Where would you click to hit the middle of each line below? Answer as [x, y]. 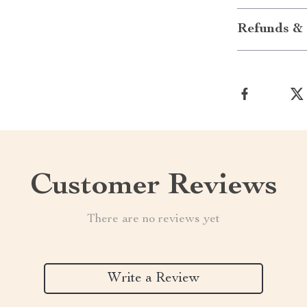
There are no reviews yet [153, 219]
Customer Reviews [153, 187]
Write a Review [153, 279]
